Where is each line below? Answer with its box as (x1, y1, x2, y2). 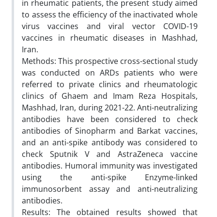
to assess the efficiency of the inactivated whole (22, 9, 198, 20)
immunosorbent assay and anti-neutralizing (22, 183, 198, 194)
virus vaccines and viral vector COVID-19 (22, 20, 198, 31)
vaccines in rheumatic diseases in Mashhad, (22, 32, 198, 43)
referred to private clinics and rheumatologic (22, 78, 198, 90)
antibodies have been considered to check (22, 113, 198, 124)
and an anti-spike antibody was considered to (22, 137, 198, 148)
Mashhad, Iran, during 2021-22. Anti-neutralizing (22, 102, 198, 113)
